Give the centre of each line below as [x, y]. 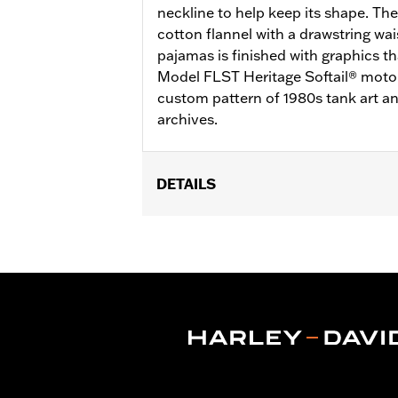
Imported [226, 269]
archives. [187, 119]
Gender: [172, 226]
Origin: [168, 269]
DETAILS [186, 183]
